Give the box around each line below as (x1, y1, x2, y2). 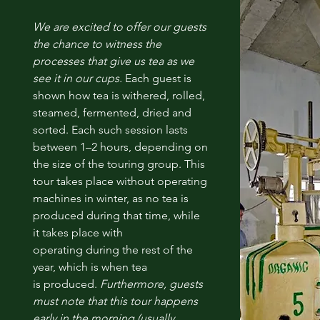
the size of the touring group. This (32, 156, 205, 171)
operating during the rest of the (32, 242, 193, 256)
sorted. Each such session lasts (32, 122, 188, 136)
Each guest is (124, 71, 191, 85)
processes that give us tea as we (32, 54, 194, 68)
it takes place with (32, 225, 123, 239)
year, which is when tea (32, 259, 147, 274)
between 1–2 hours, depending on (32, 139, 208, 154)
